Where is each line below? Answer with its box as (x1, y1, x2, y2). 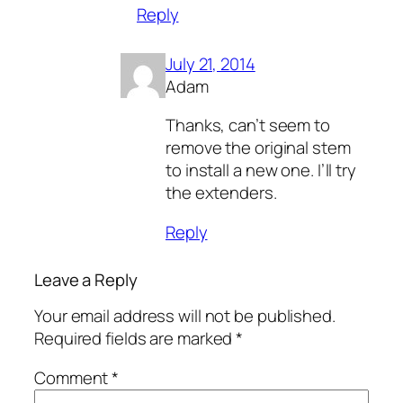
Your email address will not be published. (34, 304, 336, 328)
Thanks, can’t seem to (166, 113, 330, 138)
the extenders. (166, 181, 277, 205)
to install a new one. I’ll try (166, 158, 356, 183)
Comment (34, 365, 112, 390)
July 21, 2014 (166, 51, 255, 76)
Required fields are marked (34, 327, 237, 351)
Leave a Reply (34, 267, 138, 291)
